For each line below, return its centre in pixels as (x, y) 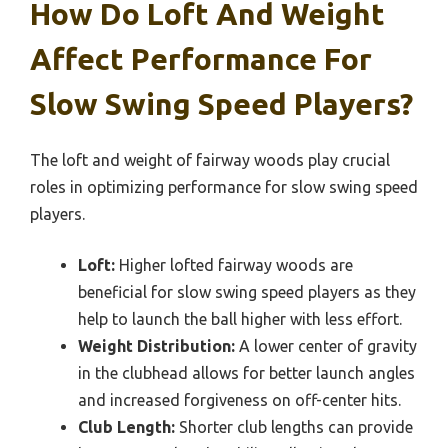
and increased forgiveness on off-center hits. (239, 400)
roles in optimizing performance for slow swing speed (224, 187)
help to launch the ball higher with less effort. (240, 319)
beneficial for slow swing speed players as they (247, 292)
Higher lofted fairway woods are (234, 265)
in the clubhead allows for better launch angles (246, 373)
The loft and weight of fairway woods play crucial (210, 160)
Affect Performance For (201, 59)
